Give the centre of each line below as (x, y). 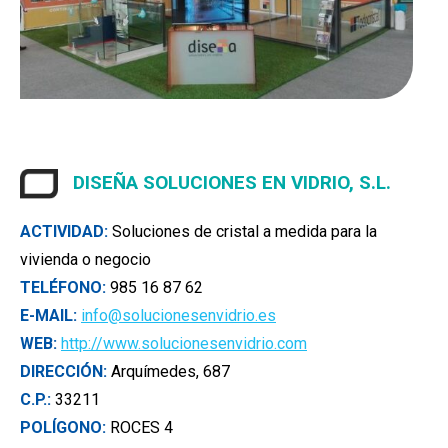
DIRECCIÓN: (63, 372)
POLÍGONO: (63, 428)
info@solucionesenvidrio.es (178, 316)
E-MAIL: (48, 316)
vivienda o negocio (85, 260)
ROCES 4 (139, 428)
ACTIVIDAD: (64, 232)
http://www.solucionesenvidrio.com (184, 344)
